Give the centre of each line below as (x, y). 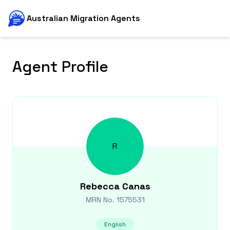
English (115, 224)
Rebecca (100, 186)
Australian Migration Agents (83, 18)
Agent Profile (60, 66)
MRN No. (101, 200)
